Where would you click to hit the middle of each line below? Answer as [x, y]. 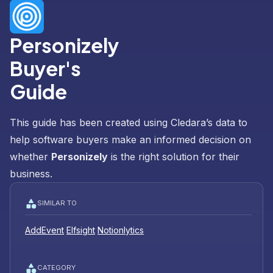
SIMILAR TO [57, 203]
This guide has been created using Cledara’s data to [129, 122]
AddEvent [44, 230]
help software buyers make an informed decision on [130, 139]
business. [31, 173]
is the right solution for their [174, 156]
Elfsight [81, 230]
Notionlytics [121, 230]
